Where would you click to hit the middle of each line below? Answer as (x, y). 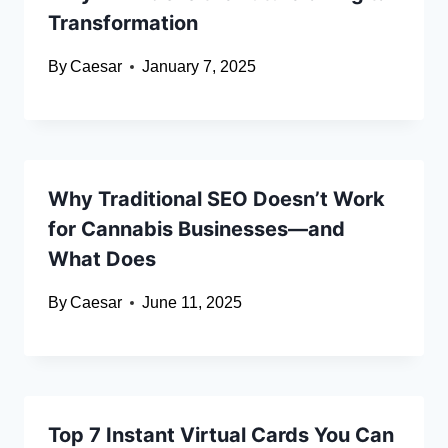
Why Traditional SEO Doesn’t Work (216, 199)
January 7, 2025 (199, 67)
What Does (102, 259)
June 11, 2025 (192, 303)
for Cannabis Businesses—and (196, 229)
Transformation (123, 23)
